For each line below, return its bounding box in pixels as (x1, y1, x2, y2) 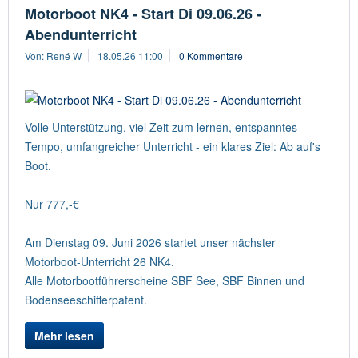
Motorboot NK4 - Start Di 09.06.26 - (25, 3, 261, 24)
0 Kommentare (179, 49, 243, 62)
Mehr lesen (34, 328, 94, 344)
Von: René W (25, 49, 82, 62)
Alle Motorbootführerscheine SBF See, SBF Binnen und (25, 272, 304, 288)
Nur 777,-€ (25, 196, 79, 212)
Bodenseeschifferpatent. (25, 292, 147, 308)
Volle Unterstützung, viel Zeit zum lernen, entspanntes (25, 119, 297, 135)
